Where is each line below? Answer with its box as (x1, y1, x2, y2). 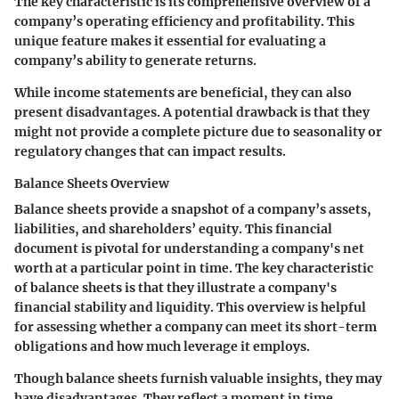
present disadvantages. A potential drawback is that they (14, 104, 370, 120)
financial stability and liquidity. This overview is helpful (14, 299, 366, 315)
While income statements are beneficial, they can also (14, 85, 352, 101)
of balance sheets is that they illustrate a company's (14, 280, 337, 296)
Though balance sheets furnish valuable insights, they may (14, 370, 382, 387)
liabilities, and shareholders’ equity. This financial (14, 221, 332, 237)
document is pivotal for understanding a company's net (14, 240, 364, 256)
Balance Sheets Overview (14, 175, 169, 191)
